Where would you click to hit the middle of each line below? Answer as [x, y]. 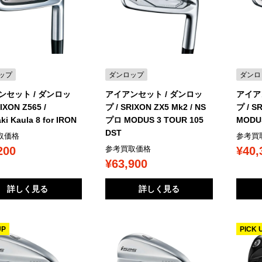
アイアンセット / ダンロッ [154, 94]
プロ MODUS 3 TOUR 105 [154, 120]
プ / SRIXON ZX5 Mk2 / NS [155, 107]
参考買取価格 [128, 149]
